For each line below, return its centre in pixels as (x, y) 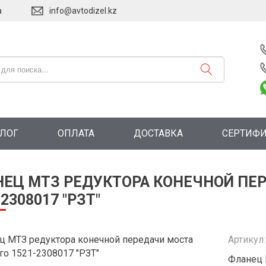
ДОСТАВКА (158, 133)
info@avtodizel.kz (83, 11)
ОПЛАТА (76, 133)
